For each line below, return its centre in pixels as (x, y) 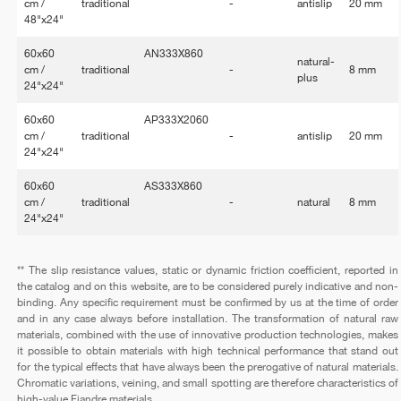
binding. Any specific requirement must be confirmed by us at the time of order (208, 303)
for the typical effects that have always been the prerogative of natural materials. (208, 367)
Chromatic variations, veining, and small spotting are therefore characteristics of (208, 384)
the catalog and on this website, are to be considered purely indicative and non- (208, 287)
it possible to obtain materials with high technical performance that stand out (208, 351)
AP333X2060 (177, 120)
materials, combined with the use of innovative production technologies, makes (208, 335)
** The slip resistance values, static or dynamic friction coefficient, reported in (208, 271)
